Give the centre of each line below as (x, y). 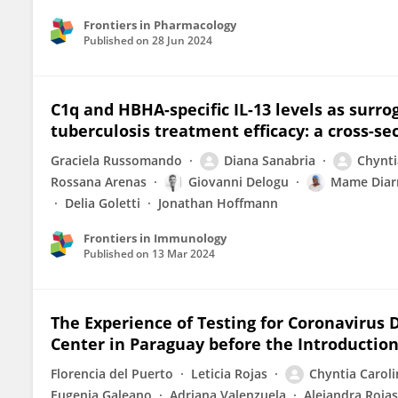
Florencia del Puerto (112, 374)
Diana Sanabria (270, 160)
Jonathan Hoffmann (218, 203)
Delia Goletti (103, 203)
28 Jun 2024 (182, 40)
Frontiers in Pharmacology (160, 25)
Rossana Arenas (99, 182)
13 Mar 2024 (183, 254)
